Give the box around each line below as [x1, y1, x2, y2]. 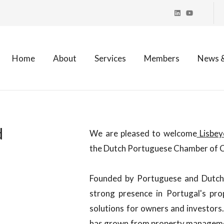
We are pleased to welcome [89, 128, 197, 138]
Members [144, 52, 179, 63]
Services [94, 52, 126, 63]
